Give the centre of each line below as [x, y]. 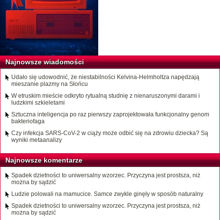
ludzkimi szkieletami [38, 103]
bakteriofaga [28, 122]
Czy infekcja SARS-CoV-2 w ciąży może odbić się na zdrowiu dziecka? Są [110, 133]
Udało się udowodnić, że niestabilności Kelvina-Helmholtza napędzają [105, 77]
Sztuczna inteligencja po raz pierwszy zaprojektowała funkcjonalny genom [110, 115]
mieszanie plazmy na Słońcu [50, 84]
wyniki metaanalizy [37, 140]
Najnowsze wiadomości [45, 62]
